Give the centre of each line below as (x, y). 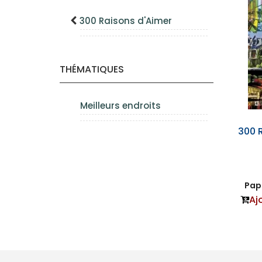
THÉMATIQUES (92, 69)
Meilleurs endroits (120, 106)
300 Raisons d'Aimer (126, 21)
